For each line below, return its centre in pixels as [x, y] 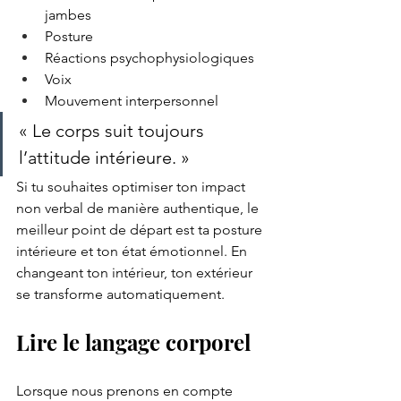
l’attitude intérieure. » [104, 158]
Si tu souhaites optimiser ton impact [132, 187]
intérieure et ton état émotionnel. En [133, 252]
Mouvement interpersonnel [132, 101]
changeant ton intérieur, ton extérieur [136, 273]
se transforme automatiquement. [120, 294]
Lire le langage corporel [133, 342]
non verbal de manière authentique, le [139, 209]
